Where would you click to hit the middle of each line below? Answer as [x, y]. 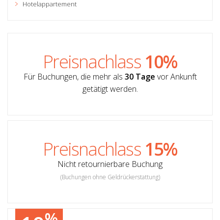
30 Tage [140, 76]
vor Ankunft [176, 76]
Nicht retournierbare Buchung [110, 164]
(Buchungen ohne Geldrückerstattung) [110, 177]
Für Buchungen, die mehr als [74, 76]
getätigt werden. [110, 89]
